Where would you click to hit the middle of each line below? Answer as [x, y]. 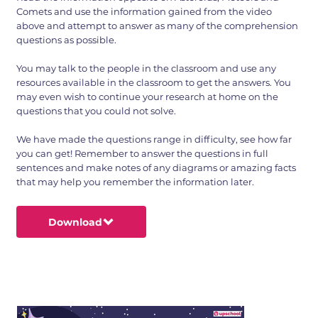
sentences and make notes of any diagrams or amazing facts [157, 168]
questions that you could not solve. [97, 111]
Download [75, 222]
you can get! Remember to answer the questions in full [143, 154]
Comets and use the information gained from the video [144, 12]
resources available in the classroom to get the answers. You [154, 83]
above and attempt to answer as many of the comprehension [158, 26]
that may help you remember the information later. [136, 182]
